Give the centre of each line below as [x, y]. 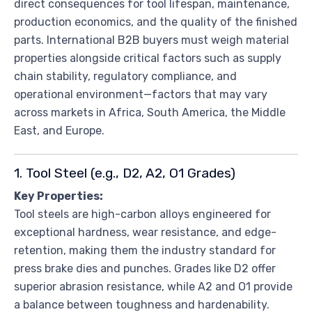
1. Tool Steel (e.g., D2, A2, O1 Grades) [125, 173]
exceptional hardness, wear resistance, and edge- [145, 232]
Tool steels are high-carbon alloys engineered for [142, 214]
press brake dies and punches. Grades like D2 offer [145, 268]
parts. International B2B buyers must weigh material [151, 40]
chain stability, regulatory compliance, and [125, 76]
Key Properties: [58, 196]
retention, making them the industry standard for [145, 250]
